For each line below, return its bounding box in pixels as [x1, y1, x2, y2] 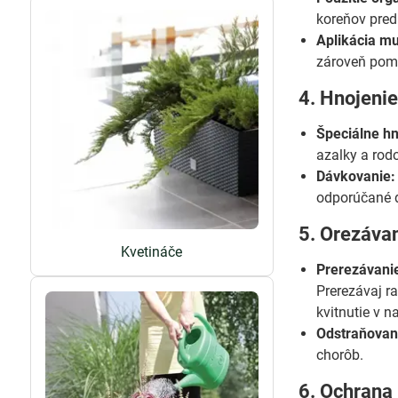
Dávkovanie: [316, 168, 396, 185]
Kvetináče [121, 243, 183, 260]
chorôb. [316, 346, 364, 363]
